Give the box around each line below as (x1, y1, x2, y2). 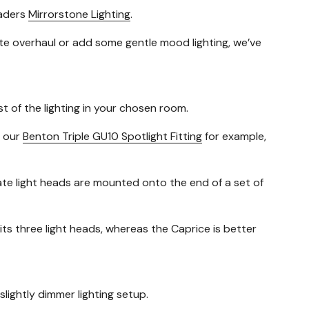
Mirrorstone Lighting (28, 6, 130, 21)
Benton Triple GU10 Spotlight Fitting (23, 128, 202, 143)
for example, (202, 128, 266, 143)
